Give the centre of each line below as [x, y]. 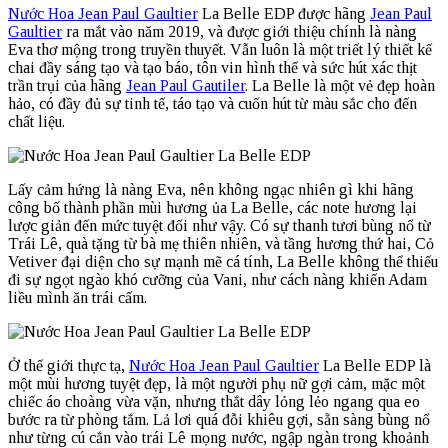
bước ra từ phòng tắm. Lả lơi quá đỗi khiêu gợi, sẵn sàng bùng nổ [219, 419]
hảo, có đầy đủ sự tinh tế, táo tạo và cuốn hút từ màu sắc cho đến [212, 103]
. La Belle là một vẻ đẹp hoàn [340, 85]
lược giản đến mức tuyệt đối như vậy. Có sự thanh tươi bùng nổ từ [219, 225]
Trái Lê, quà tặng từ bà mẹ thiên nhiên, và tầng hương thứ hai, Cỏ [221, 243]
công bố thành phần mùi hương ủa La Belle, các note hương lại [212, 207]
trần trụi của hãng [67, 85]
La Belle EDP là [375, 365]
